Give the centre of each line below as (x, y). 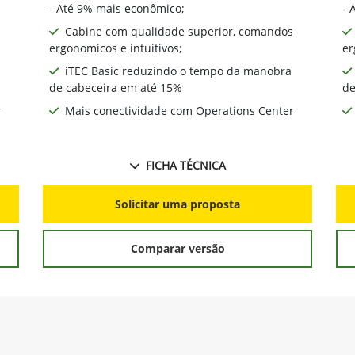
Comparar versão (177, 249)
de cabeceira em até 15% (116, 87)
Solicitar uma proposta (177, 204)
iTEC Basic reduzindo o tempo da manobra (178, 71)
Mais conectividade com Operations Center (179, 110)
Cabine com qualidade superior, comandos (179, 31)
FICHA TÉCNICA (185, 165)
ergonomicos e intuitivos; (116, 48)
